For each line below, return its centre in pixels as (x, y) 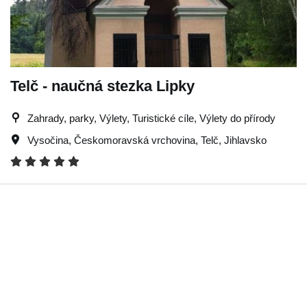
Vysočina (48, 140)
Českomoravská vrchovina (135, 140)
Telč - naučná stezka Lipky (102, 86)
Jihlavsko (245, 140)
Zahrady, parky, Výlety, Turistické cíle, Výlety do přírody (151, 118)
